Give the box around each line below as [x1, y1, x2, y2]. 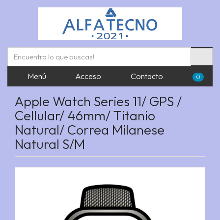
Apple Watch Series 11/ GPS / [15, 93, 182, 110]
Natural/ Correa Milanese [15, 121, 165, 138]
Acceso [74, 71, 101, 81]
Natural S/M [15, 136, 85, 152]
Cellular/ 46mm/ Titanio [15, 107, 155, 124]
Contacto [129, 71, 163, 81]
